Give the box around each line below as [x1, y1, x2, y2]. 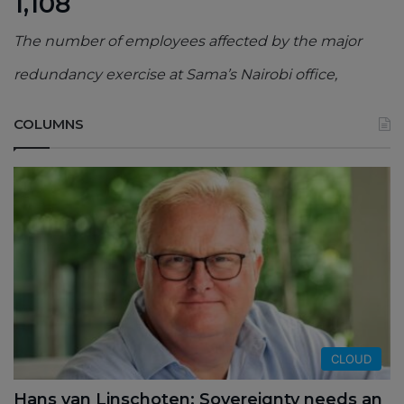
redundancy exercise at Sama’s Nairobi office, [14, 66, 337, 84]
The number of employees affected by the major [14, 32, 362, 50]
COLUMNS [14, 115, 84, 133]
